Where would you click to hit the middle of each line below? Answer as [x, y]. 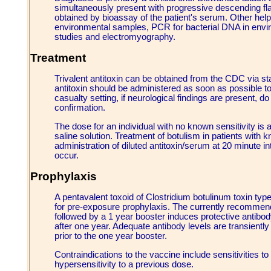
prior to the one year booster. [111, 236]
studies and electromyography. [115, 37]
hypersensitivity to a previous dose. [124, 264]
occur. [67, 156]
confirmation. [80, 108]
